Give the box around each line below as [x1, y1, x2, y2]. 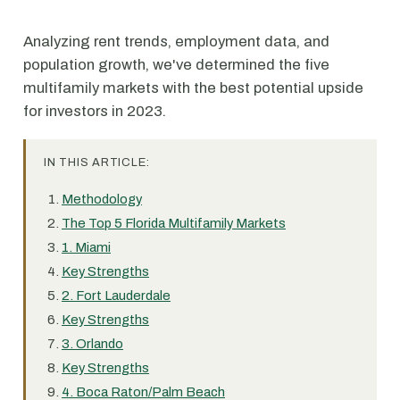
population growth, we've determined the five [23, 56, 329, 73]
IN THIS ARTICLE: [44, 156, 150, 169]
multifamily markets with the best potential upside [23, 79, 363, 96]
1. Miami [62, 240, 111, 254]
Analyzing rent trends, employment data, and [23, 33, 329, 50]
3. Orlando [62, 337, 123, 351]
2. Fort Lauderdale [62, 288, 171, 303]
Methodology [62, 192, 142, 206]
